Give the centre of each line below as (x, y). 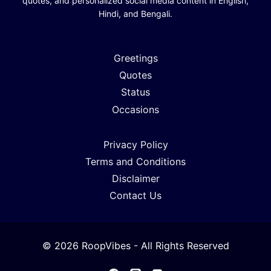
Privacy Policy (135, 144)
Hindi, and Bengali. (135, 14)
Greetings (135, 58)
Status (135, 92)
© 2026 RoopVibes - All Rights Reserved (135, 245)
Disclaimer (135, 179)
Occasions (135, 109)
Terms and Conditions (135, 161)
